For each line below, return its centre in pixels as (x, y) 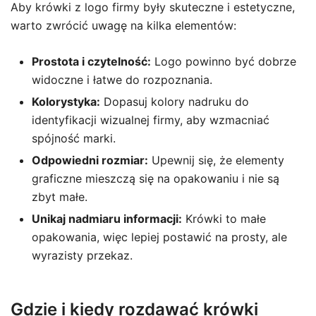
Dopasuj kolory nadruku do (175, 102)
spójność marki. (74, 138)
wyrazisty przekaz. (82, 255)
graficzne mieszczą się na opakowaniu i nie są (156, 178)
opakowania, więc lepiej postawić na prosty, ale (159, 237)
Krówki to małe (224, 219)
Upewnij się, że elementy (216, 160)
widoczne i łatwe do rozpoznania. (122, 80)
